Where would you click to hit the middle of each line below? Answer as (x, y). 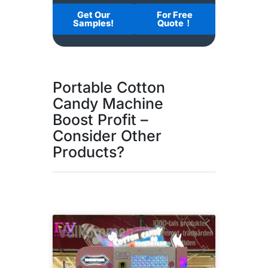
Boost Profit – (100, 120)
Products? (89, 152)
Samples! (93, 24)
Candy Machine (108, 104)
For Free (175, 15)
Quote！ (175, 24)
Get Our (93, 15)
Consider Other (107, 136)
